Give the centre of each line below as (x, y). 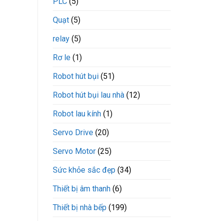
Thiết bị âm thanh (82, 189)
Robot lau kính (77, 114)
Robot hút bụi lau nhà (89, 95)
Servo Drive (73, 133)
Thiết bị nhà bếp (80, 208)
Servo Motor (74, 151)
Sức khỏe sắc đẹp (84, 170)
